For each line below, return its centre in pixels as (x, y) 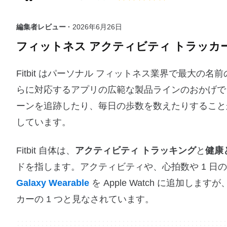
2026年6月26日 (97, 27)
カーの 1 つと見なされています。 (85, 199)
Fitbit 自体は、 (46, 150)
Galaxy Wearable (53, 183)
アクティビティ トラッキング (136, 150)
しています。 (44, 122)
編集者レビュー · (44, 27)
